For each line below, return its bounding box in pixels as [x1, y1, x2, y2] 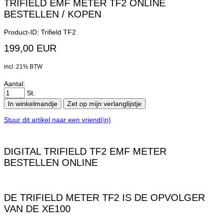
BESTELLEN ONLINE [4, 157, 98, 168]
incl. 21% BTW [4, 63, 42, 70]
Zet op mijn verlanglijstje [67, 99, 142, 108]
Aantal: [4, 79, 25, 88]
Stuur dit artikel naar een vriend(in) [4, 115, 111, 124]
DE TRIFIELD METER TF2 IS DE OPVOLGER [4, 192, 205, 203]
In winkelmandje [8, 99, 57, 108]
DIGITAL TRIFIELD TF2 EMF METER [4, 146, 166, 157]
